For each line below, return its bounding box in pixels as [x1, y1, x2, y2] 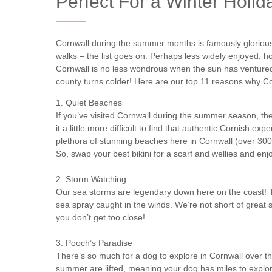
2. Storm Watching [56, 174, 126, 185]
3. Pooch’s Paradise [56, 238, 132, 248]
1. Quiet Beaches [56, 98, 122, 108]
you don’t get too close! [56, 212, 145, 223]
